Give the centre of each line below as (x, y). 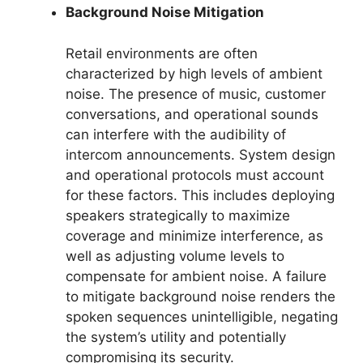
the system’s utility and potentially (176, 337)
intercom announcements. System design (201, 154)
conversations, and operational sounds (192, 114)
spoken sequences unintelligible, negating (202, 316)
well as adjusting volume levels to (175, 256)
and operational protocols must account (195, 175)
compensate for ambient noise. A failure (196, 276)
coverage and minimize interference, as (194, 235)
